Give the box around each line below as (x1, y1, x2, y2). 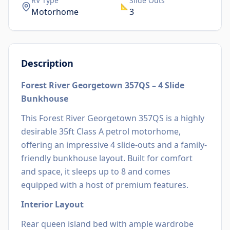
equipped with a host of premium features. (21, 179, 188, 190)
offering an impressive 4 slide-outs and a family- (21, 139, 207, 150)
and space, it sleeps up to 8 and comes (21, 166, 170, 177)
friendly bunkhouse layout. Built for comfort (21, 152, 193, 164)
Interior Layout (21, 199, 84, 210)
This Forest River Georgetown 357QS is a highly (21, 112, 204, 124)
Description (21, 57, 73, 69)
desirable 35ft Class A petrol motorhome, (21, 126, 181, 137)
